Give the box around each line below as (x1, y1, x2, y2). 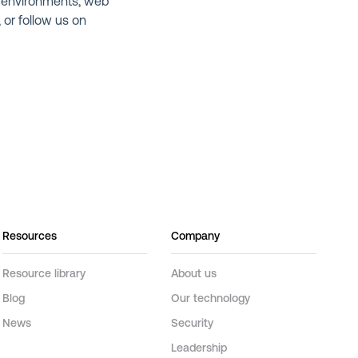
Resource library (2, 268, 86, 280)
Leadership (171, 342, 228, 355)
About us (171, 268, 217, 280)
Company (171, 230, 221, 243)
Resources (2, 230, 57, 243)
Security (171, 317, 214, 330)
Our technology (171, 292, 251, 305)
